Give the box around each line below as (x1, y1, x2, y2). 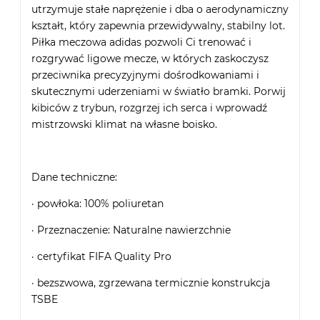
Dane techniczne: (31, 170, 117, 184)
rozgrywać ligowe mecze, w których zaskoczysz (31, 51, 269, 65)
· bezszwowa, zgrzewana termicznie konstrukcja (31, 276, 270, 289)
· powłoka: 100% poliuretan (31, 196, 164, 210)
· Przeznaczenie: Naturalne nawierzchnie (31, 223, 231, 236)
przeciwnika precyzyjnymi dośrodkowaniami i (31, 68, 259, 81)
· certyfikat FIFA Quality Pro (31, 249, 171, 263)
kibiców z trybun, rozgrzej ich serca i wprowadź (31, 101, 267, 114)
